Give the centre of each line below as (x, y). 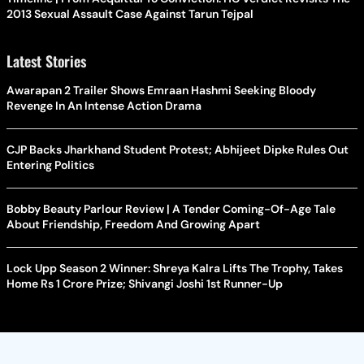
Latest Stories (46, 61)
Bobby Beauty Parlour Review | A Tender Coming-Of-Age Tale (171, 209)
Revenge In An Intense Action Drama (104, 106)
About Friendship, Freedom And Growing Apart (133, 225)
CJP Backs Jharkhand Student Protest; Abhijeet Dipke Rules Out (178, 150)
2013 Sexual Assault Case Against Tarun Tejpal (130, 14)
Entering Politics (50, 165)
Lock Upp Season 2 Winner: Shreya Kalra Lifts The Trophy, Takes (175, 269)
